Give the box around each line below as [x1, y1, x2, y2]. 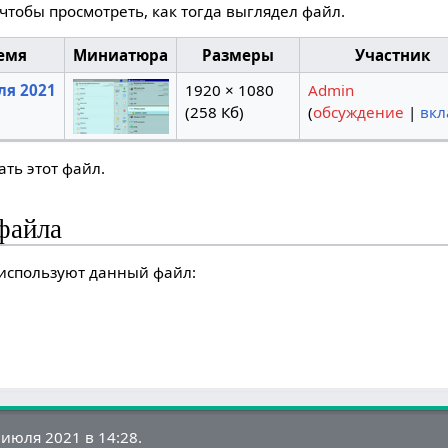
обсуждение [312, 102, 404, 123]
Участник [354, 45, 430, 66]
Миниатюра [73, 45, 169, 66]
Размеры [202, 45, 275, 66]
